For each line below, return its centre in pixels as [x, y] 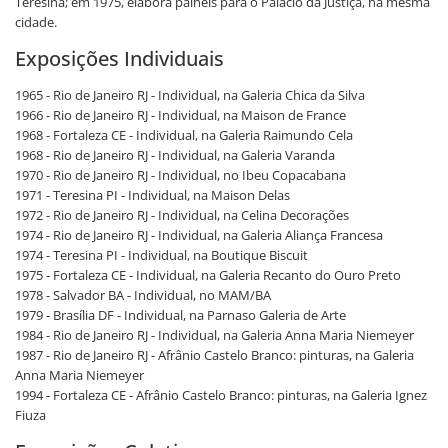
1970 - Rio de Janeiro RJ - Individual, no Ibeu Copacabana [180, 175]
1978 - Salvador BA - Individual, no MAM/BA [143, 295]
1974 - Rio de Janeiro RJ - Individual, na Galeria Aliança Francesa [199, 235]
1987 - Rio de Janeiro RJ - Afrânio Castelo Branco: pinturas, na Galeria [214, 355]
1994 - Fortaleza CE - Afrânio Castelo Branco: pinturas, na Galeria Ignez [221, 395]
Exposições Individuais [119, 58]
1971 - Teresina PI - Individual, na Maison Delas [152, 195]
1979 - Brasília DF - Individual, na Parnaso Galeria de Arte [180, 315]
